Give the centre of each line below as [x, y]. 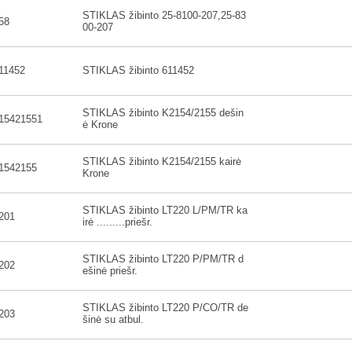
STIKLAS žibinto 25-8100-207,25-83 [164, 15]
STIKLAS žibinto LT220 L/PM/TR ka [165, 210]
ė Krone [100, 125]
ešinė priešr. [110, 271]
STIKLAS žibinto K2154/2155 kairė [162, 161]
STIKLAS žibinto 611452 [138, 70]
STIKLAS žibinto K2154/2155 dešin [163, 113]
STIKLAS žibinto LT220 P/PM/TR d [163, 259]
